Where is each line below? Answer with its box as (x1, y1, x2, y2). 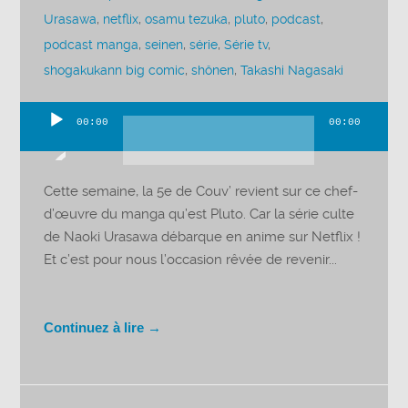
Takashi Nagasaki (240, 63, 344, 79)
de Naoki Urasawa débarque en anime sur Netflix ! (44, 228, 362, 245)
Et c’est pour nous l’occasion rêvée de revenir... (44, 250, 338, 268)
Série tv (224, 37, 269, 54)
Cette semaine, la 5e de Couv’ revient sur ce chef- (44, 182, 359, 199)
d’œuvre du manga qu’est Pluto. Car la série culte (44, 205, 355, 222)
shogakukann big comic (44, 63, 186, 79)
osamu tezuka (145, 12, 229, 28)
